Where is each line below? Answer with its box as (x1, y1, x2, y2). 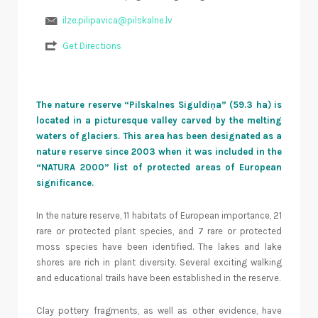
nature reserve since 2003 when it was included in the (36, 146, 282, 158)
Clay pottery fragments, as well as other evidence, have (36, 305, 282, 317)
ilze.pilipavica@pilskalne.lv (62, 14, 172, 26)
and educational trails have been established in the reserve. (36, 273, 280, 284)
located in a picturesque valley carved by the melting (36, 115, 282, 126)
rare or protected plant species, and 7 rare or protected (36, 226, 282, 237)
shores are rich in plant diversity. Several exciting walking (36, 257, 282, 268)
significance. (36, 177, 94, 189)
